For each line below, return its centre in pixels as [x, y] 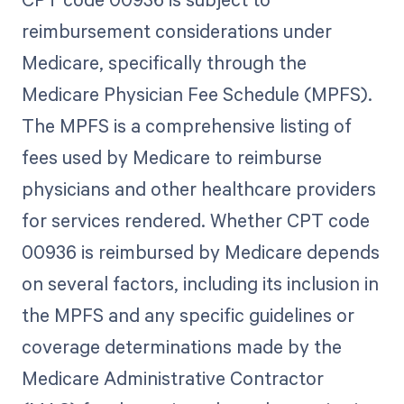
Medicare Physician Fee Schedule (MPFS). [197, 94]
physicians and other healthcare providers [198, 189]
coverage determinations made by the [181, 347]
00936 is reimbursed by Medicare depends [200, 252]
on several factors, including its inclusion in [200, 284]
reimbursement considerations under [176, 31]
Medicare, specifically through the [164, 63]
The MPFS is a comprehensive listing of [186, 126]
